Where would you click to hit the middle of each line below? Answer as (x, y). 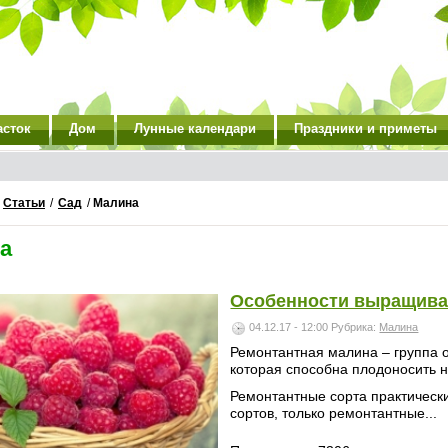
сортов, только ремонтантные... (334, 413)
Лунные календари (195, 128)
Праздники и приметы (365, 128)
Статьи (24, 203)
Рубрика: (355, 327)
